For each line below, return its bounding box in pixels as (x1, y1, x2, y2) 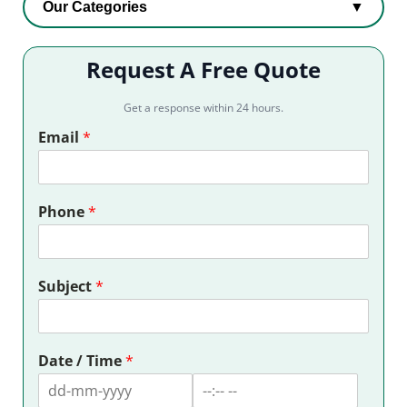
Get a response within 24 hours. (124, 100, 283, 116)
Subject (37, 276, 95, 297)
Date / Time (37, 351, 125, 372)
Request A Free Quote (86, 55, 321, 85)
